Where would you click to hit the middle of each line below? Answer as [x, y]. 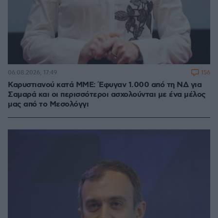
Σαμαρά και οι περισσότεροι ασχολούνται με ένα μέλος [107, 94]
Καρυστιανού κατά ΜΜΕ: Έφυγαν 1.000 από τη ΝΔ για [105, 85]
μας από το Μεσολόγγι [48, 104]
